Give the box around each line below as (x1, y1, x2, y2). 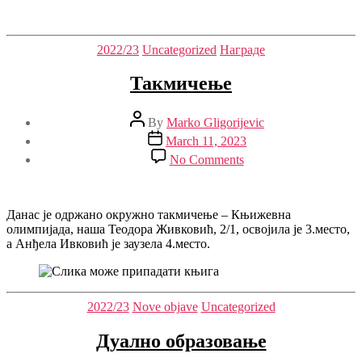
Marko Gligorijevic (166, 116, 264, 130)
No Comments (169, 153, 244, 167)
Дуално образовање (95, 330, 267, 352)
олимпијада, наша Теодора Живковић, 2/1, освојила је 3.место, (6, 222, 350, 237)
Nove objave (132, 300, 198, 314)
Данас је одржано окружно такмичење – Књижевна (6, 208, 291, 222)
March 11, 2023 (166, 134, 246, 149)
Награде (220, 42, 265, 57)
